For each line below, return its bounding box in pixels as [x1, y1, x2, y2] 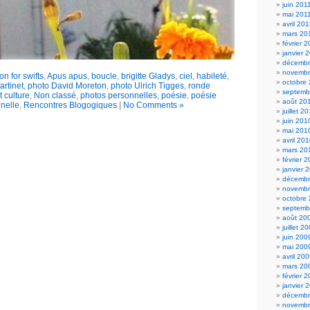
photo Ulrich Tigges [110, 81, 184, 91]
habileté [197, 71, 227, 81]
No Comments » [122, 100, 184, 110]
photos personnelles [80, 91, 157, 100]
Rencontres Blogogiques [23, 100, 117, 110]
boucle [91, 71, 117, 81]
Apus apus [47, 71, 87, 81]
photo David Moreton [27, 81, 107, 91]
